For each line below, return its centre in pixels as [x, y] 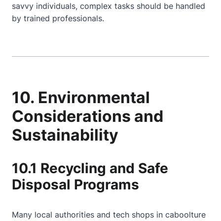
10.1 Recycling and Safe [90, 168]
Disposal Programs [75, 184]
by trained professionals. [58, 18]
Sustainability [65, 135]
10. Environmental [81, 97]
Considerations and [88, 116]
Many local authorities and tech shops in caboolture [109, 215]
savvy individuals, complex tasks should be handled [109, 6]
